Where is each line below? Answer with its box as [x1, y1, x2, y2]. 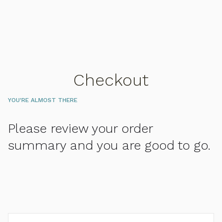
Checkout [73, 70, 149, 90]
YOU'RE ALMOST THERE [8, 97, 77, 104]
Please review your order [8, 121, 153, 136]
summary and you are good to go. [8, 138, 211, 153]
